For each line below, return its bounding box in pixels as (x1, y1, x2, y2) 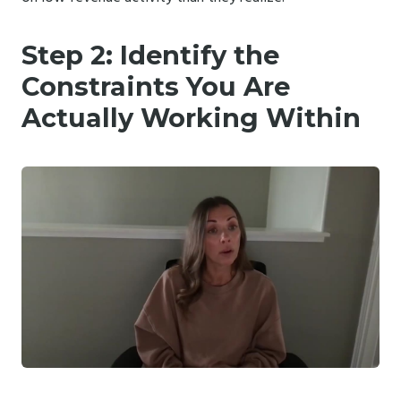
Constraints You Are (21, 70, 290, 102)
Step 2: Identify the (21, 38, 279, 71)
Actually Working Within (21, 101, 361, 133)
